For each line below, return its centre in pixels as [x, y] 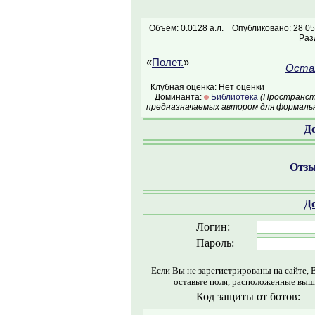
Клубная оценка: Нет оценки [205, 87]
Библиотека [234, 97]
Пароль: [215, 243]
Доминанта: [175, 97]
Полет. [168, 63]
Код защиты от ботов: [248, 296]
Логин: [213, 227]
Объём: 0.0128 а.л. [186, 28]
